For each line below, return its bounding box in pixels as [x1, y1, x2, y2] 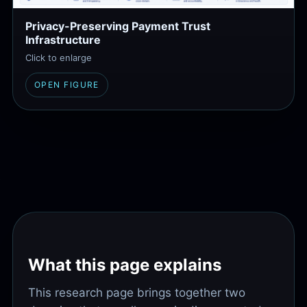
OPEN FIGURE [34, 79, 99, 90]
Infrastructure [25, 32, 101, 47]
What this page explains [28, 254, 221, 275]
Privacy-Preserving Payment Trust [25, 19, 210, 33]
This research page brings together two [28, 285, 245, 299]
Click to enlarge [25, 51, 92, 63]
